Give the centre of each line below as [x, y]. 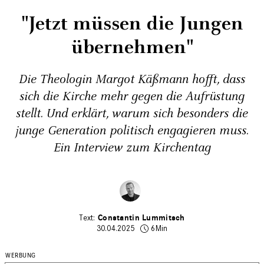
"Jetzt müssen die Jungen [132, 24]
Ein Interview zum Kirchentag [132, 148]
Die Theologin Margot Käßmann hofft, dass [132, 80]
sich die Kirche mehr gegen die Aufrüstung [132, 97]
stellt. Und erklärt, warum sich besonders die [132, 114]
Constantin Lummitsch [141, 218]
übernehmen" [132, 47]
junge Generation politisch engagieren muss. [132, 131]
